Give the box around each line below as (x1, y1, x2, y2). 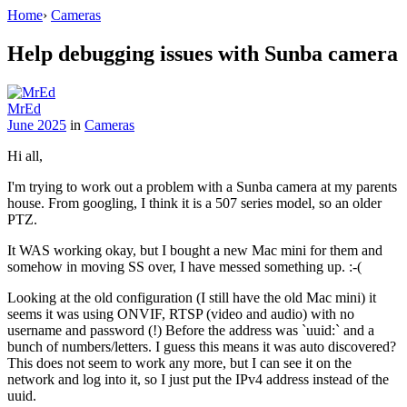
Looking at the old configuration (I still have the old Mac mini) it (7, 289, 376, 305)
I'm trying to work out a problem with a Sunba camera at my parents (7, 178, 397, 194)
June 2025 (7, 116, 66, 133)
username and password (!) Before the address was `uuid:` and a (7, 322, 374, 338)
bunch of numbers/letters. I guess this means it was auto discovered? (7, 338, 396, 354)
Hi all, (7, 147, 43, 164)
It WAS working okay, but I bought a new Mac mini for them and (7, 242, 382, 258)
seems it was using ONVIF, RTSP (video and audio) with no (7, 305, 354, 322)
